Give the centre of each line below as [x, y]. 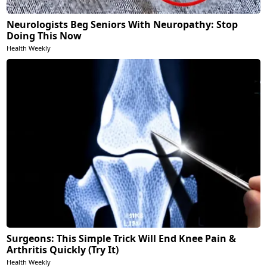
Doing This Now [44, 36]
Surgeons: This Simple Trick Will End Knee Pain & [122, 239]
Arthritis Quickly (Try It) [63, 250]
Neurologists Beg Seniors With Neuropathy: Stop [122, 25]
